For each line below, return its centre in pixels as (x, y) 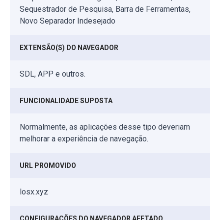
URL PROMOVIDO (48, 166)
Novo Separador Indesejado (68, 21)
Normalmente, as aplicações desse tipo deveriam (105, 127)
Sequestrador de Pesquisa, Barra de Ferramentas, (105, 9)
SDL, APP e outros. (53, 74)
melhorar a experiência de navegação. (84, 139)
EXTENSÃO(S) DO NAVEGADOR (69, 48)
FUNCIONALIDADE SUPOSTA (66, 101)
